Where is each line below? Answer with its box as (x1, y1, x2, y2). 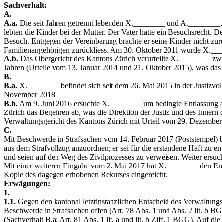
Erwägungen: (4, 179, 50, 188)
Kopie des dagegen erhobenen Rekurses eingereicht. (4, 170, 167, 179)
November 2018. (4, 90, 57, 99)
